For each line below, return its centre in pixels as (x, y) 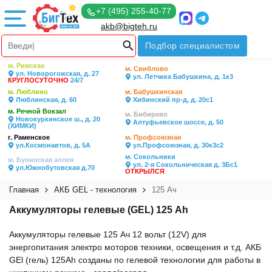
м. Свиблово (147, 69)
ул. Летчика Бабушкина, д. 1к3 (182, 76)
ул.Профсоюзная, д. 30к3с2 (177, 145)
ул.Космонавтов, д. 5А (52, 145)
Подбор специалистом (192, 46)
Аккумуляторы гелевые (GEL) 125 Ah (99, 210)
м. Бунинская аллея (41, 160)
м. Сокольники (150, 157)
